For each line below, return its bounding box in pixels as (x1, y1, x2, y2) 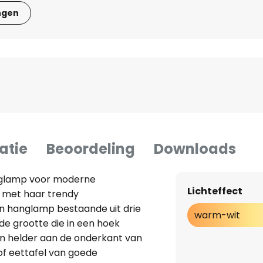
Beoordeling (46, 139, 135, 159)
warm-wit (194, 208, 240, 222)
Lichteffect (187, 184, 242, 198)
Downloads (154, 139, 236, 159)
